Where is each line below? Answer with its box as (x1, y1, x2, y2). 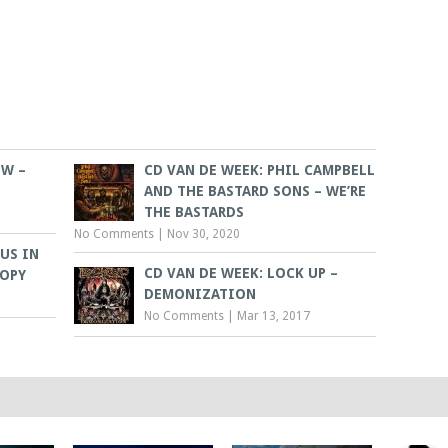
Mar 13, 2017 (237, 308, 311, 323)
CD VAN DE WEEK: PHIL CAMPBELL (144, 161, 376, 178)
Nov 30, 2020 (167, 226, 241, 241)
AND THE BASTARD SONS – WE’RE (144, 182, 367, 199)
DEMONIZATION (144, 285, 257, 302)
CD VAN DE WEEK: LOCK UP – (144, 264, 339, 281)
